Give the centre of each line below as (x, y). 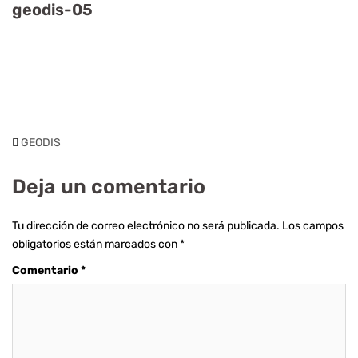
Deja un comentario (109, 187)
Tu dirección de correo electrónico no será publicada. (146, 226)
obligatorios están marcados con (96, 244)
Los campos (313, 226)
